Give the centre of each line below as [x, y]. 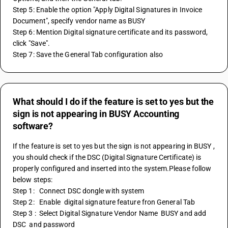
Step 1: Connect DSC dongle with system [81, 191]
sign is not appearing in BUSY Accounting [96, 114]
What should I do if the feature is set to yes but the [113, 102]
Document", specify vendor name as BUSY [80, 21]
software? [33, 126]
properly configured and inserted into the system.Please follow [112, 168]
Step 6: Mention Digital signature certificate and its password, [110, 32]
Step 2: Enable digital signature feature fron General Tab [107, 202]
